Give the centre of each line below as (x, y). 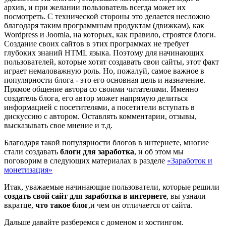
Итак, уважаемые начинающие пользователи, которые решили (112, 187)
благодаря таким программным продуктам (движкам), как (104, 25)
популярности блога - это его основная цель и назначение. (105, 80)
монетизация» (28, 169)
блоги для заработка (97, 151)
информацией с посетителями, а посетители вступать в (99, 107)
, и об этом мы (159, 151)
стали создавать (32, 151)
